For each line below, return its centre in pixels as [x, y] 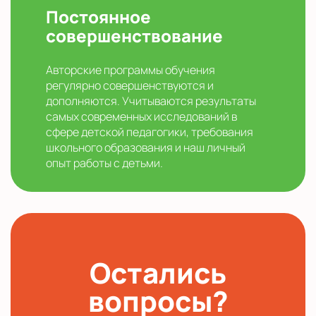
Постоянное [98, 17]
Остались [158, 273]
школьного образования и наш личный [146, 148]
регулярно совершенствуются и [130, 86]
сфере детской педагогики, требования [150, 132]
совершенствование [134, 36]
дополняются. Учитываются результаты [151, 101]
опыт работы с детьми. [104, 163]
